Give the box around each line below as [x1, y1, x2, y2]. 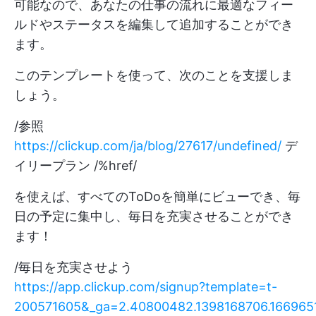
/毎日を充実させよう [14, 260, 133, 275]
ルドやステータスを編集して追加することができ [14, 17, 293, 32]
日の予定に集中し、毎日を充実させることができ [14, 209, 293, 224]
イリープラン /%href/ [14, 158, 137, 174]
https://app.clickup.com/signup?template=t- [14, 279, 277, 295]
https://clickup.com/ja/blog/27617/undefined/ [14, 138, 281, 154]
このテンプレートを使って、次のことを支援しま [14, 68, 293, 83]
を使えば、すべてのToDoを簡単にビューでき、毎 [14, 189, 300, 205]
